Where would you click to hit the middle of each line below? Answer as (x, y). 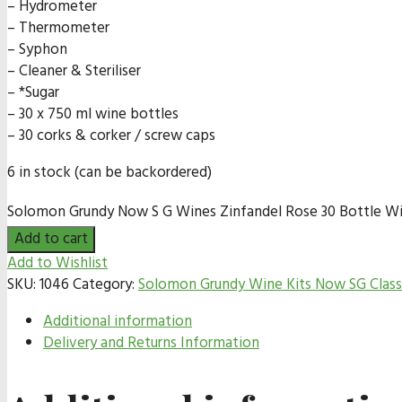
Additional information (118, 322)
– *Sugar (33, 93)
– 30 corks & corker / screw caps (111, 136)
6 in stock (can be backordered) (109, 173)
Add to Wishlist (57, 264)
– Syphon (37, 50)
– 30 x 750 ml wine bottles (93, 115)
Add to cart (51, 240)
